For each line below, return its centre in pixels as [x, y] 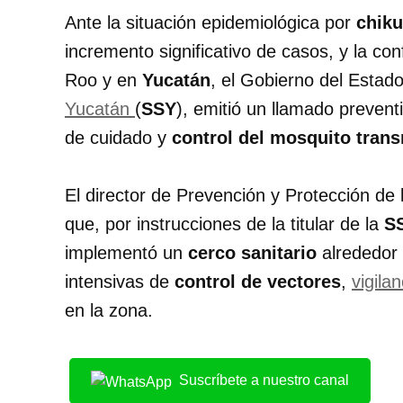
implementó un [126, 253]
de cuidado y [118, 138]
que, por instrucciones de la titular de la [224, 224]
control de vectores [258, 282]
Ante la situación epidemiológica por [210, 23]
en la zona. [109, 311]
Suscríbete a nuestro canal [264, 381]
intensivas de [120, 282]
